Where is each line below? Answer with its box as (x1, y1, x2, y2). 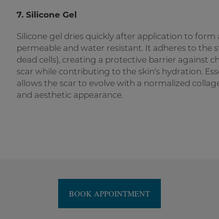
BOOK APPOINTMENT (69, 188, 150, 198)
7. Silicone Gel (17, 10, 77, 20)
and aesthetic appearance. (17, 90, 123, 100)
